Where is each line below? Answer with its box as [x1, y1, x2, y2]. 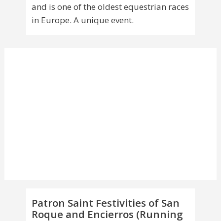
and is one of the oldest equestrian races [32, 1, 189, 13]
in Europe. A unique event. [32, 14, 134, 26]
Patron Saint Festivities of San [32, 196, 180, 210]
